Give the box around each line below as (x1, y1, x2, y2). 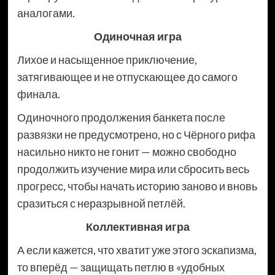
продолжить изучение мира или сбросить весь (17, 162, 249, 176)
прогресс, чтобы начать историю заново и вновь (17, 179, 257, 193)
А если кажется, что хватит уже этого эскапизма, (17, 243, 257, 257)
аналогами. (17, 6, 75, 20)
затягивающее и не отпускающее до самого (17, 70, 238, 84)
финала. (17, 87, 60, 101)
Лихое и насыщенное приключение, (17, 53, 197, 67)
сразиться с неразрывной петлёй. (17, 196, 185, 211)
